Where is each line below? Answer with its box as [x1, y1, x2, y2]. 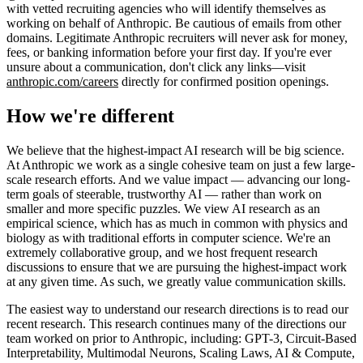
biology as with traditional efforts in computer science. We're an [6, 230, 331, 245]
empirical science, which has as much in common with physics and [6, 216, 348, 230]
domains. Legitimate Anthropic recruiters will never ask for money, [6, 30, 348, 45]
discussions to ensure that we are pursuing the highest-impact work [6, 259, 347, 274]
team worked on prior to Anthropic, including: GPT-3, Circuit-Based [6, 331, 357, 345]
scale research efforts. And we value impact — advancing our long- [6, 172, 350, 186]
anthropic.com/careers [6, 74, 118, 88]
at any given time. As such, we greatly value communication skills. [6, 274, 346, 288]
